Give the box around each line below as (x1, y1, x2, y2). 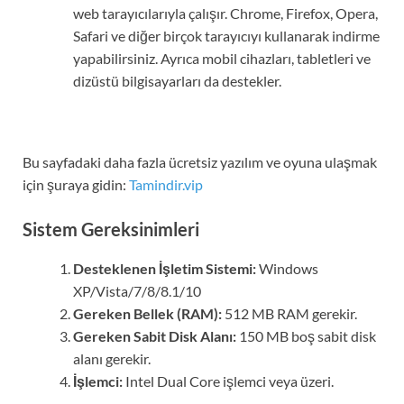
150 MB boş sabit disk (236, 326, 376, 344)
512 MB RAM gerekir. (222, 304, 357, 322)
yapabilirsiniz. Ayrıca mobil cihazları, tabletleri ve (73, 49, 371, 67)
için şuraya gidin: (23, 175, 129, 193)
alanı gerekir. (73, 349, 151, 367)
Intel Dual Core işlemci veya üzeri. (123, 372, 334, 390)
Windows (256, 259, 318, 277)
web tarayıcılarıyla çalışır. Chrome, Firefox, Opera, (73, 4, 378, 22)
